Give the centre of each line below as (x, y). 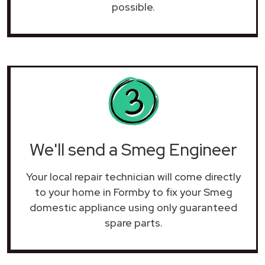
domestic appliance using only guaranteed (133, 207)
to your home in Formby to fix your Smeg (133, 192)
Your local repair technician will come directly (133, 176)
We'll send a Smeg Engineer (133, 149)
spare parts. (133, 222)
